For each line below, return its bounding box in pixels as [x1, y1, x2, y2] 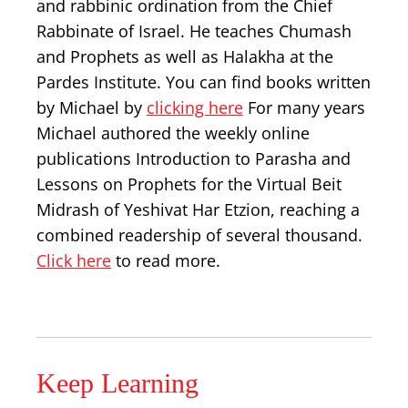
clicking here [147, 97, 243, 118]
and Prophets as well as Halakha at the [36, 46, 333, 67]
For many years [243, 97, 365, 118]
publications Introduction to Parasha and [36, 148, 351, 169]
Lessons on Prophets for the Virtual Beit [36, 173, 342, 195]
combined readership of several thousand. [36, 224, 362, 246]
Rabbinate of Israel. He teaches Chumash [36, 20, 352, 42]
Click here [36, 250, 111, 271]
